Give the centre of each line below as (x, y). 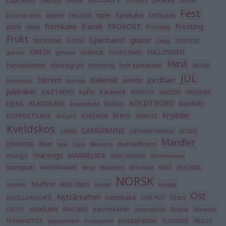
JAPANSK (132, 81)
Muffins (43, 184)
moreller (17, 184)
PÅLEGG (203, 221)
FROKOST (124, 27)
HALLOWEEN (166, 52)
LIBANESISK (20, 145)
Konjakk (66, 116)
